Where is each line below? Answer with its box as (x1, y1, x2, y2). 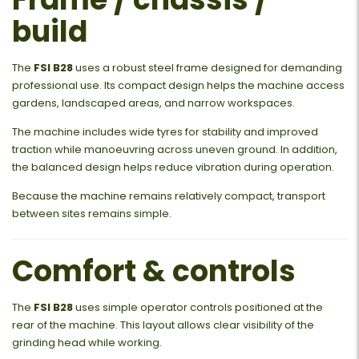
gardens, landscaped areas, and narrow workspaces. (12, 95, 295, 111)
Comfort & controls (12, 250, 296, 292)
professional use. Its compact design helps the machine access (12, 77, 345, 93)
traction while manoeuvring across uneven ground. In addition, (12, 141, 337, 157)
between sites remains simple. (12, 205, 171, 221)
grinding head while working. (12, 334, 162, 350)
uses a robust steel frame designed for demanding (73, 59, 342, 75)
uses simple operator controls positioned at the (73, 299, 323, 315)
